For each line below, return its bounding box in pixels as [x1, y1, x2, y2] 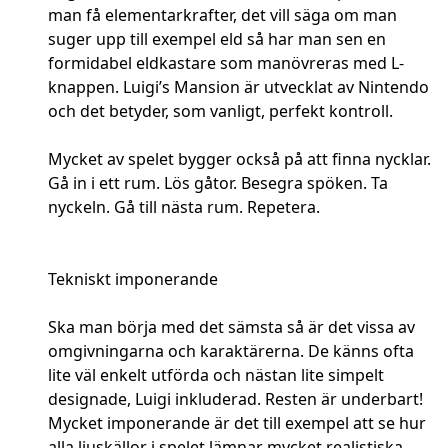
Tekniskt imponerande [48, 268, 218, 291]
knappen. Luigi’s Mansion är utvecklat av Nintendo [48, 76, 429, 99]
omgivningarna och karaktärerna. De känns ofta [48, 340, 414, 363]
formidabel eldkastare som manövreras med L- [48, 52, 404, 75]
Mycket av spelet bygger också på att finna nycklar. [48, 148, 431, 171]
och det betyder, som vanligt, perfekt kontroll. [48, 100, 393, 123]
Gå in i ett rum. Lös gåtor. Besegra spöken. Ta [48, 172, 388, 195]
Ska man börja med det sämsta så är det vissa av [48, 316, 415, 339]
